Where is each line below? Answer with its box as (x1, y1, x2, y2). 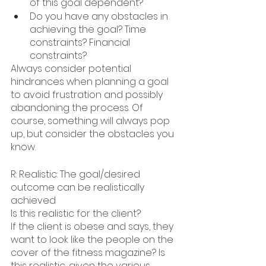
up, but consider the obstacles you (11, 127, 176, 141)
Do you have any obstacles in (30, 9, 170, 24)
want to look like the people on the (11, 233, 176, 247)
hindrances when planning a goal (11, 75, 171, 89)
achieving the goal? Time (30, 23, 148, 37)
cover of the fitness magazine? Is (11, 246, 167, 260)
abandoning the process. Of (11, 101, 145, 115)
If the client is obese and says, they (11, 220, 176, 234)
